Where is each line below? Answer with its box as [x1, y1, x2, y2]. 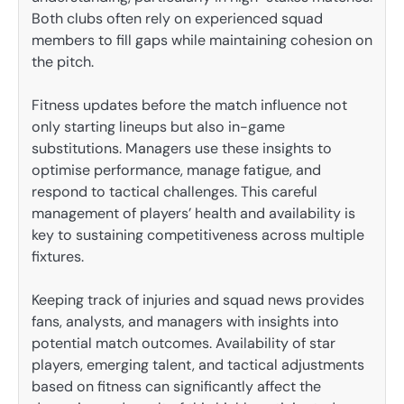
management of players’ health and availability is [32, 203, 355, 223]
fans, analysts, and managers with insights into [32, 311, 339, 331]
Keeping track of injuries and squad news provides [32, 289, 364, 309]
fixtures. [32, 246, 84, 266]
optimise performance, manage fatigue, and [32, 160, 321, 179]
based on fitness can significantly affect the [32, 376, 321, 396]
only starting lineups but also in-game [32, 116, 285, 136]
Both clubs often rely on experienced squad [32, 8, 323, 28]
